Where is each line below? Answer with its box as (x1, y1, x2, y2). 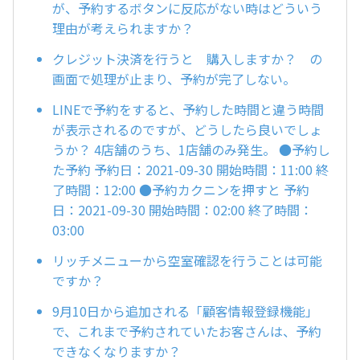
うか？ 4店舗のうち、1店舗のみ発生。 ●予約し (52, 139, 330, 159)
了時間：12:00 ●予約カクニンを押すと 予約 (52, 179, 309, 199)
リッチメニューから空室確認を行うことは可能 (52, 250, 322, 270)
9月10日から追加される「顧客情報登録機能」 (52, 301, 318, 321)
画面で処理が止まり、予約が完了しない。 (52, 69, 296, 89)
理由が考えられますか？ (52, 18, 194, 39)
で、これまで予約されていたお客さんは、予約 (52, 321, 321, 341)
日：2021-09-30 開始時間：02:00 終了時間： (52, 199, 313, 219)
